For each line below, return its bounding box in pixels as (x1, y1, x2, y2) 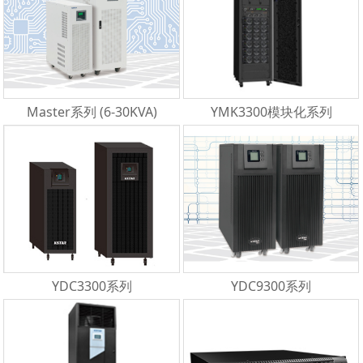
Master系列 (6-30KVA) (26, 102, 157, 121)
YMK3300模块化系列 (210, 102, 332, 121)
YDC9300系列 (231, 276, 312, 295)
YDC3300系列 (51, 276, 132, 295)
